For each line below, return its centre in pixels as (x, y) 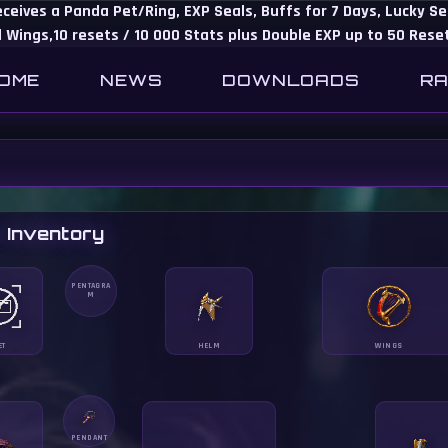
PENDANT (89, 438)
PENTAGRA (91, 286)
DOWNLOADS (291, 80)
